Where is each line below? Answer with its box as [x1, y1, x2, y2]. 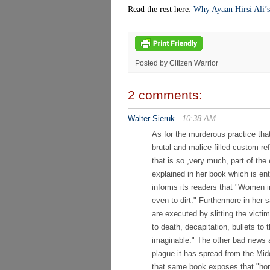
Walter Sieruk [128, 114, 177, 123]
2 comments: [128, 88, 202, 102]
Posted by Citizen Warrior [135, 59, 218, 67]
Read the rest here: [128, 5, 193, 14]
